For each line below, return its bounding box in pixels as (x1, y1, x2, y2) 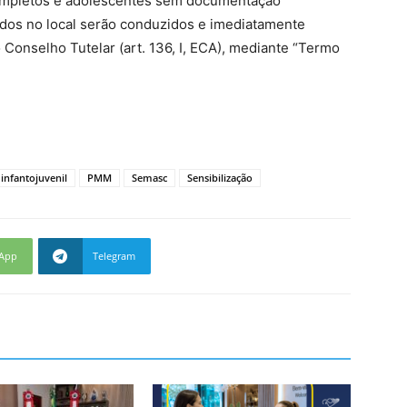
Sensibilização (187, 171, 253, 185)
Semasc (132, 171, 167, 185)
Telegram (93, 249, 135, 263)
